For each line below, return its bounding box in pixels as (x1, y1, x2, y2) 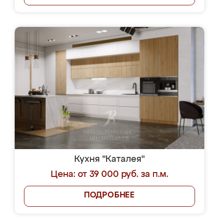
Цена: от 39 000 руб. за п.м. (51, 170, 168, 179)
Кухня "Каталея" (74, 155, 145, 164)
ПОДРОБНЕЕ (84, 192, 135, 199)
